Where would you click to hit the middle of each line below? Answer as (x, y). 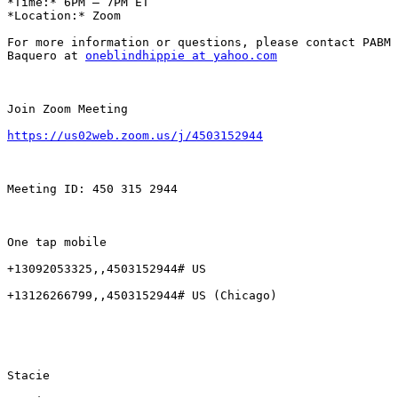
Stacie (28, 376)
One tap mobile (57, 243)
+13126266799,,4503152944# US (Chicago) (142, 296)
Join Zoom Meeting (68, 109)
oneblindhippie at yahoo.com (181, 56)
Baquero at (46, 56)
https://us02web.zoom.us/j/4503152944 (135, 136)
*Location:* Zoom (64, 16)
